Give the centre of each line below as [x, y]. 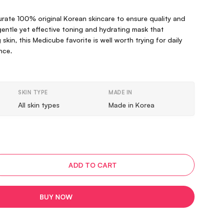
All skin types [39, 105]
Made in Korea [131, 105]
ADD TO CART [93, 165]
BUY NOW [56, 197]
